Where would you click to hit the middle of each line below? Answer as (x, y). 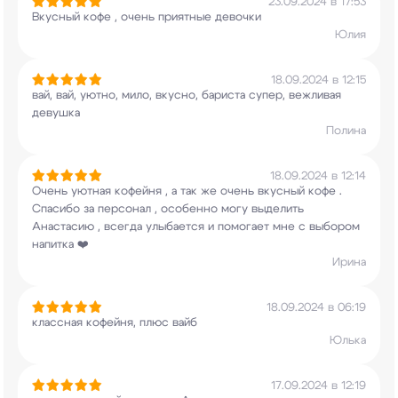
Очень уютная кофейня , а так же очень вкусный (168, 191)
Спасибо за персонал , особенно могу (140, 209)
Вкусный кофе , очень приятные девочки (147, 17)
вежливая (313, 96)
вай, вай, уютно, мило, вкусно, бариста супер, (159, 96)
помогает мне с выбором (287, 227)
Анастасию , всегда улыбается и (123, 227)
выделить (276, 209)
